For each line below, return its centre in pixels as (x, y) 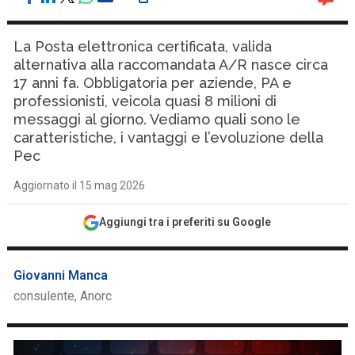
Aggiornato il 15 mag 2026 (80, 185)
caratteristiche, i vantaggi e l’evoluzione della (169, 137)
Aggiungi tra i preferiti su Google (185, 222)
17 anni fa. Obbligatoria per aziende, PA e (153, 83)
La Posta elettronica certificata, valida (143, 46)
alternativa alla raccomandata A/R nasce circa (171, 65)
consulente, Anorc (63, 296)
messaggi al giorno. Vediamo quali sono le (157, 119)
